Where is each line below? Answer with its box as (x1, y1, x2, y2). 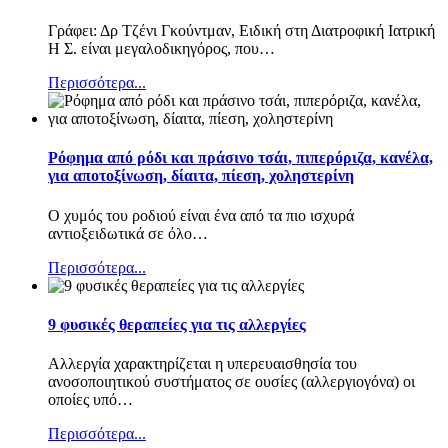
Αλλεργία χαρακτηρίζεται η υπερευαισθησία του (48, 355, 357, 373)
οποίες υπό (48, 391, 117, 409)
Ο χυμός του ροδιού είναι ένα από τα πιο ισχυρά (48, 206, 354, 224)
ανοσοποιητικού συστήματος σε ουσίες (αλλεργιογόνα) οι (48, 373, 415, 391)
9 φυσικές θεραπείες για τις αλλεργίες (48, 316, 306, 334)
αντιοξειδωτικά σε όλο (48, 224, 192, 242)
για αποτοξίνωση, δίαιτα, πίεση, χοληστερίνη (48, 167, 354, 185)
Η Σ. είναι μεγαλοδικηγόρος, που (48, 40, 259, 58)
